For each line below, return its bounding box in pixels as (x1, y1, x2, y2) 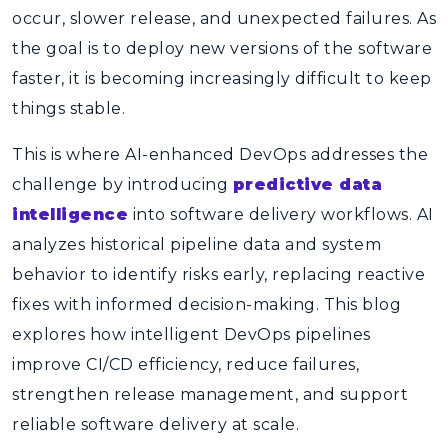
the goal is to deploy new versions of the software (12, 39, 432, 58)
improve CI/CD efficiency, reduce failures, (12, 355, 359, 374)
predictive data (232, 175, 382, 194)
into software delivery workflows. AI (128, 205, 434, 224)
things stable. (12, 99, 125, 118)
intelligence (12, 205, 128, 224)
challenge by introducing (12, 175, 233, 194)
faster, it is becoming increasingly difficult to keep (12, 69, 432, 88)
